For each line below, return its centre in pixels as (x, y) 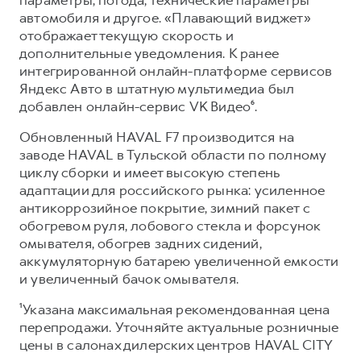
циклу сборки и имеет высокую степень (150, 172)
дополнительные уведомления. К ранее (149, 53)
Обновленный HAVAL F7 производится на (157, 137)
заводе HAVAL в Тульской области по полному (173, 154)
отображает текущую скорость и (127, 35)
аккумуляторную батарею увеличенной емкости (179, 261)
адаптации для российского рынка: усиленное (172, 190)
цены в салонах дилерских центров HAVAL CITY (176, 344)
